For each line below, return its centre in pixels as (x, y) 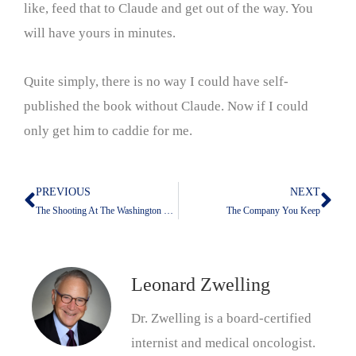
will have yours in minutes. (100, 33)
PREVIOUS (63, 192)
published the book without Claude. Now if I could (166, 106)
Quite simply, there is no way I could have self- (156, 81)
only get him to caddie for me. (108, 130)
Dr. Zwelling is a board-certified (221, 319)
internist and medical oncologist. (223, 343)
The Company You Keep (273, 211)
